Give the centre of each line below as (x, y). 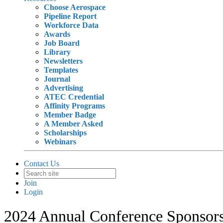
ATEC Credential (74, 97)
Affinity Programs (74, 106)
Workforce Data (71, 25)
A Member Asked (73, 124)
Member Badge (70, 115)
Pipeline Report (70, 16)
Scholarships (65, 133)
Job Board (62, 43)
